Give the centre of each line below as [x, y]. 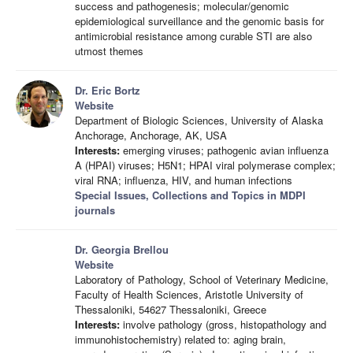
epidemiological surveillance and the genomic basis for [199, 21]
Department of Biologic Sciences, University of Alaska [199, 120]
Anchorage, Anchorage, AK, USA [151, 135]
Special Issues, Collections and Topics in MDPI [190, 195]
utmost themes [109, 51]
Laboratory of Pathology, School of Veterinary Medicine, [202, 279]
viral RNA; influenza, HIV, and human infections [184, 180]
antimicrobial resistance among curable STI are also [193, 36]
